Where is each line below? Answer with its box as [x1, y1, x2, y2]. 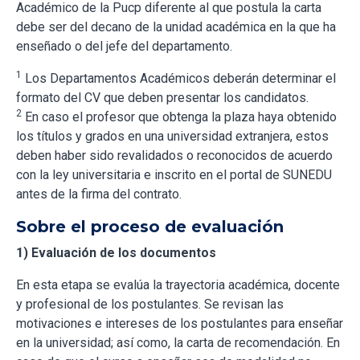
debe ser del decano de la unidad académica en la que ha [16, 19, 336, 35]
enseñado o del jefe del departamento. [16, 39, 232, 55]
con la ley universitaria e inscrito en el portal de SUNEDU [16, 167, 332, 183]
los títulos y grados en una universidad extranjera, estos [16, 129, 329, 145]
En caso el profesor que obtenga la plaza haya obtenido [22, 109, 337, 125]
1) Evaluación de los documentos [16, 245, 216, 261]
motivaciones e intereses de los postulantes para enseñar [16, 316, 343, 332]
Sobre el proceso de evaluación [16, 217, 284, 237]
